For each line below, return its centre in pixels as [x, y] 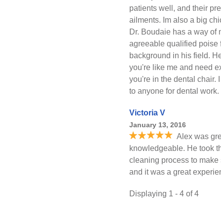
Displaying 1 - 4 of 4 [164, 194]
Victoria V [147, 113]
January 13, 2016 [158, 125]
